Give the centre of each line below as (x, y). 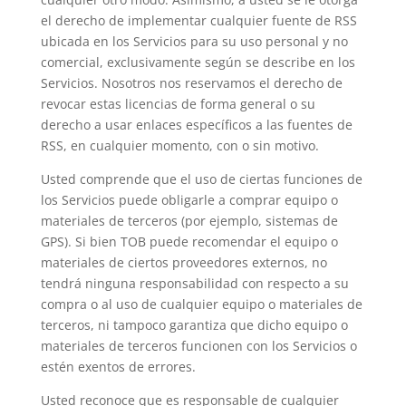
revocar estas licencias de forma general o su (178, 104)
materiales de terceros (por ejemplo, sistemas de (189, 221)
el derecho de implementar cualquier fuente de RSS (198, 20)
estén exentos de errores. (118, 367)
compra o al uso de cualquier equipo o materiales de (201, 304)
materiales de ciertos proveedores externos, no (184, 262)
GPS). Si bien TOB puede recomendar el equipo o (189, 242)
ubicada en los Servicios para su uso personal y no (194, 41)
